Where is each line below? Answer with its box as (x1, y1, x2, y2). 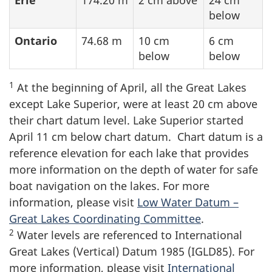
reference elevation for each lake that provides (9, 146, 249, 161)
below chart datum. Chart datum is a (67, 129, 263, 144)
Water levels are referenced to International (14, 228, 242, 243)
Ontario (15, 33, 57, 48)
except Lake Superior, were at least (9, 97, 192, 112)
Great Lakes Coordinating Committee (9, 211, 201, 226)
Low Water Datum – (137, 195, 239, 210)
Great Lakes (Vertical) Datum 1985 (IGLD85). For (9, 244, 254, 259)
